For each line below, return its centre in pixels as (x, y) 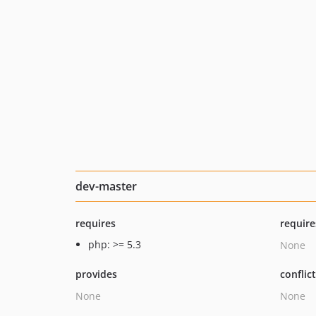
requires (96, 223)
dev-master (106, 186)
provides (96, 274)
